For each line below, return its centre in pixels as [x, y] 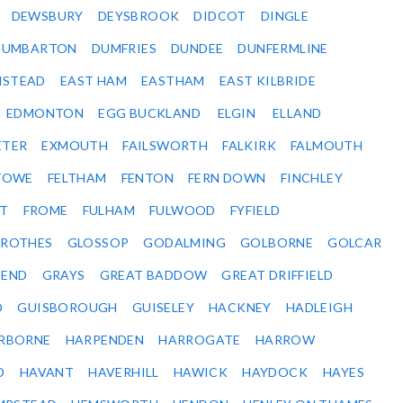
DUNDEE [197, 49]
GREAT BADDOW [153, 275]
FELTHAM [77, 178]
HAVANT [47, 372]
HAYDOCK [275, 372]
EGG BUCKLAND [150, 113]
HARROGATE [200, 340]
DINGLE [285, 16]
